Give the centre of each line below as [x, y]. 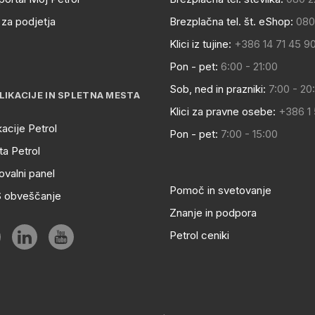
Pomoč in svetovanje [220, 190]
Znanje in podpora [213, 213]
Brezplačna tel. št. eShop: [231, 21]
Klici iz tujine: [200, 44]
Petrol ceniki [199, 235]
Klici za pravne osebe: [222, 111]
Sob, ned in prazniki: [217, 89]
